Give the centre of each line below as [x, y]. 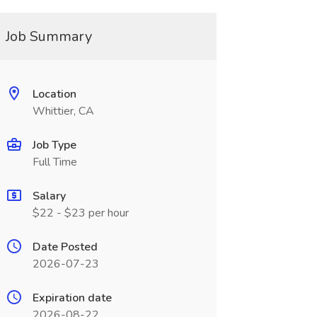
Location [54, 94]
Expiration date [72, 298]
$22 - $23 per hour [80, 213]
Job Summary [48, 36]
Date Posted [65, 247]
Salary [49, 196]
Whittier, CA [63, 111]
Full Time [54, 162]
